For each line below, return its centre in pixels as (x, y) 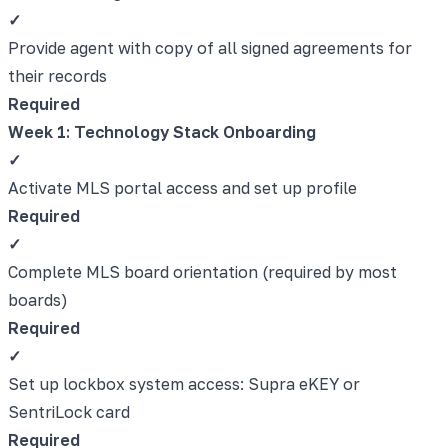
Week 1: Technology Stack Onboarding (162, 131)
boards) (38, 299)
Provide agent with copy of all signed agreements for (210, 47)
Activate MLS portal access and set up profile (182, 187)
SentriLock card (69, 411)
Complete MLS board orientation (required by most (202, 271)
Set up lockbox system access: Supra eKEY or (184, 383)
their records (57, 75)
